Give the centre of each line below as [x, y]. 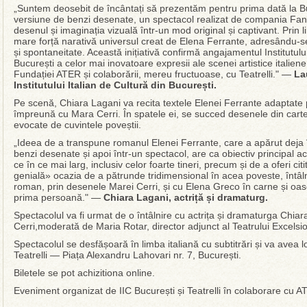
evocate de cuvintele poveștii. [77, 125]
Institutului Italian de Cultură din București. [115, 85]
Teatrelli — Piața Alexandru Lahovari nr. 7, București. [127, 255]
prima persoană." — [59, 197]
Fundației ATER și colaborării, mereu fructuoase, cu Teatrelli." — [154, 74]
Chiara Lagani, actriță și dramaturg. [186, 197]
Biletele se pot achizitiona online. [84, 273]
